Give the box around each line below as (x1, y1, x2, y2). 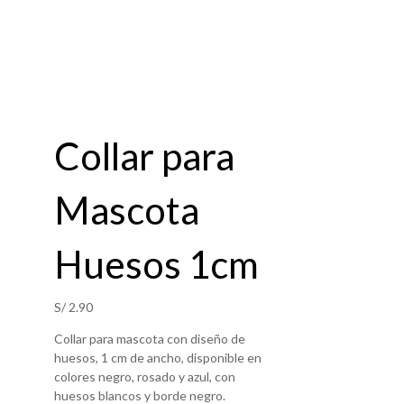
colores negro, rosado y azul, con (53, 368, 235, 384)
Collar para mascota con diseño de (53, 330, 245, 346)
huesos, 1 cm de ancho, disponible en (53, 349, 262, 365)
